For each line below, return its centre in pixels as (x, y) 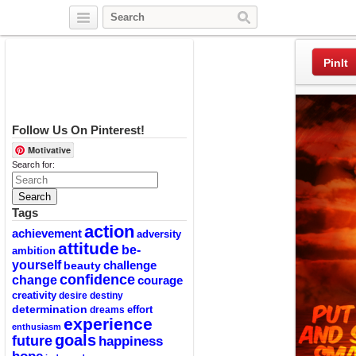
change (35, 280)
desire (73, 296)
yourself (37, 265)
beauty (82, 265)
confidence (97, 280)
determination (50, 309)
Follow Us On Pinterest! (78, 130)
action (109, 232)
